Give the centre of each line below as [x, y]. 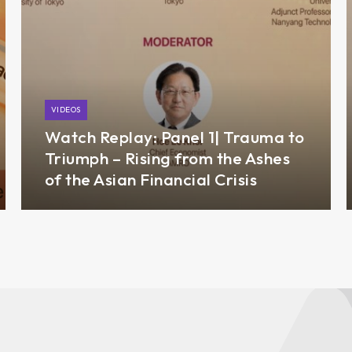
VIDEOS [66, 109]
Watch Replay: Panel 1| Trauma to [174, 136]
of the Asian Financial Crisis [151, 179]
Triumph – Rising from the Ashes [167, 158]
